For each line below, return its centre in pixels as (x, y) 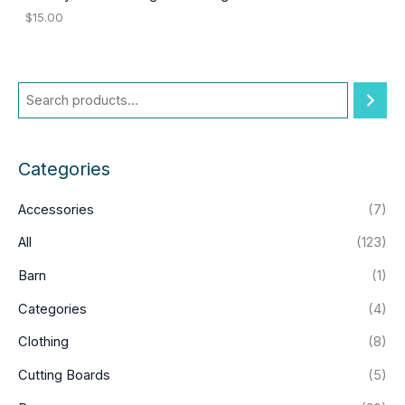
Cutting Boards (64, 376)
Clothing (43, 342)
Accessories (56, 209)
